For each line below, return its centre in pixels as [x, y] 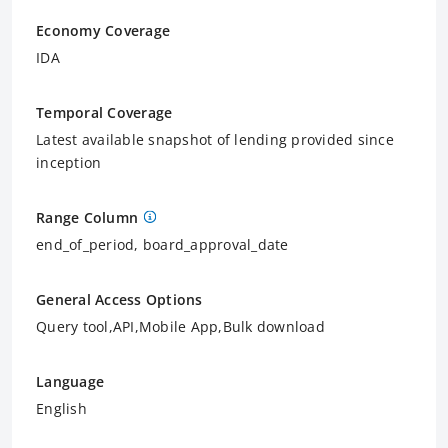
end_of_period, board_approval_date [162, 244]
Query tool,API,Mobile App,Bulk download [180, 326]
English [61, 408]
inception [69, 162]
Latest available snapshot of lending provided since [215, 139]
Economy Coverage [103, 30]
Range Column [87, 217]
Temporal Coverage [104, 112]
